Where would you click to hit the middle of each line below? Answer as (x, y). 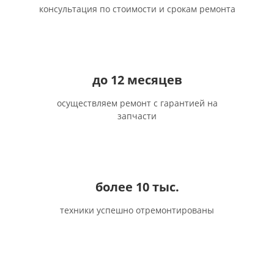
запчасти (137, 116)
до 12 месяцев (137, 80)
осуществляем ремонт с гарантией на (137, 103)
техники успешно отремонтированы (137, 210)
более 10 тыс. (137, 187)
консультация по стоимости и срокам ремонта (137, 9)
